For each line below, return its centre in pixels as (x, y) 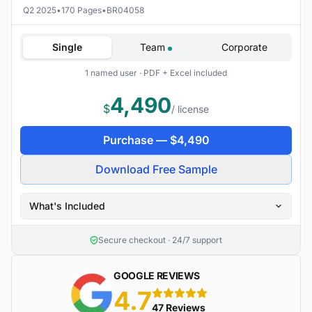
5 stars (166, 298)
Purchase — (136, 140)
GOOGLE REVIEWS (157, 275)
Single (68, 47)
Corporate (245, 47)
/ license (190, 109)
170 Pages (81, 10)
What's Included (67, 206)
